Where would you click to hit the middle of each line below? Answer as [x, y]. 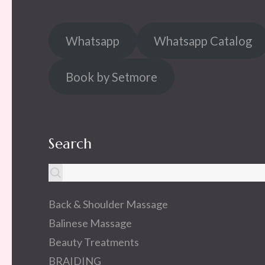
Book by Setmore [111, 77]
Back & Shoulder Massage [108, 204]
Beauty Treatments [94, 242]
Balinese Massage [90, 223]
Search [70, 144]
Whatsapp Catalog [203, 41]
